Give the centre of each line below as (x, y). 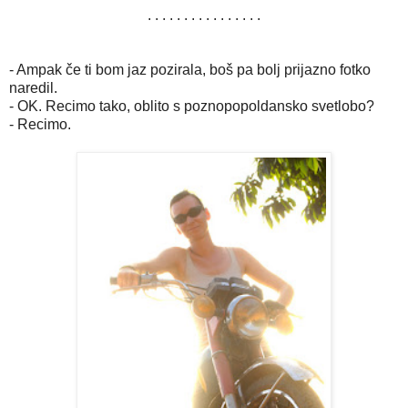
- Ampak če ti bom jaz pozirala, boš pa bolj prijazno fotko (190, 69)
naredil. (33, 87)
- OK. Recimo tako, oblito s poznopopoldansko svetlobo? (192, 106)
